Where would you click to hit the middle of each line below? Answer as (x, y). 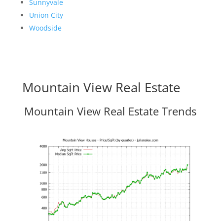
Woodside (45, 28)
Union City (46, 15)
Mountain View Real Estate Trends (110, 111)
